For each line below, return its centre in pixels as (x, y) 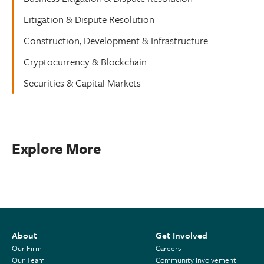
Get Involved (181, 235)
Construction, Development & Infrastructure (116, 40)
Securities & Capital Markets (82, 83)
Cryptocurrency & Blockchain (85, 62)
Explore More (56, 148)
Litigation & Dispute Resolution (89, 19)
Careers (168, 248)
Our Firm (27, 248)
